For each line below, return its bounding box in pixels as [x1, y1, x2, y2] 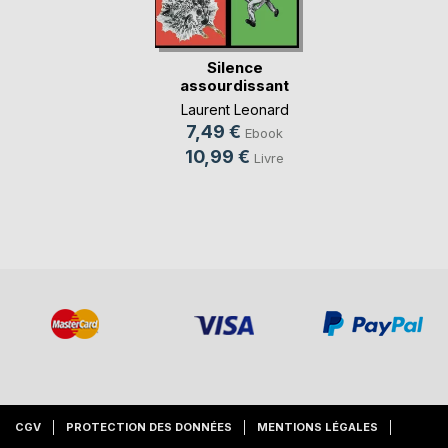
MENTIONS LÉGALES [257, 420, 378, 435]
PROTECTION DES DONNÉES [66, 420, 232, 435]
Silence [206, 57, 263, 77]
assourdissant [180, 75, 289, 95]
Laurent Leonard [180, 100, 289, 118]
